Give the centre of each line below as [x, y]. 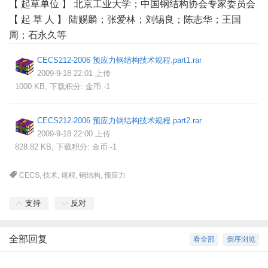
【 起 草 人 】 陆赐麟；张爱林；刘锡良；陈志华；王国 [125, 19]
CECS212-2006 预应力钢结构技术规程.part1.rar [119, 60]
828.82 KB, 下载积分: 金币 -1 [66, 147]
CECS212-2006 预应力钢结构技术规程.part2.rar [119, 121]
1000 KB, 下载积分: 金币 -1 [63, 86]
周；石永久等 [38, 35]
